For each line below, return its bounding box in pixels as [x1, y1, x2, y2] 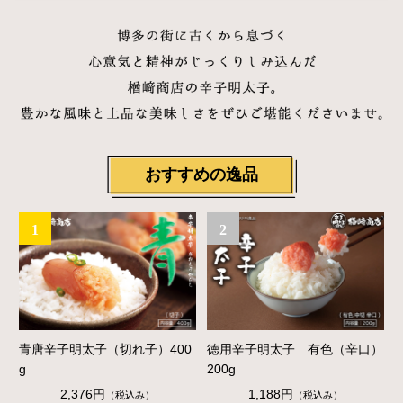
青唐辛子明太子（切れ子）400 [18, 342, 192, 357]
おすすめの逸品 [145, 165, 258, 184]
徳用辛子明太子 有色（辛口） [207, 342, 384, 357]
